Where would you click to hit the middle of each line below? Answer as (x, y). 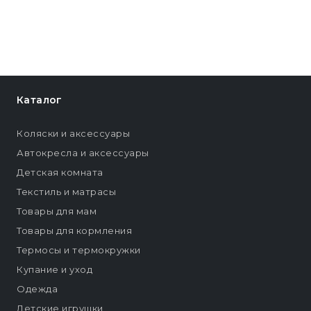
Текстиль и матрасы (66, 192)
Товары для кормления (74, 231)
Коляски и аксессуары (73, 134)
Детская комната (60, 173)
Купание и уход (54, 270)
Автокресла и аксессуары (83, 153)
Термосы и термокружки (79, 250)
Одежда (37, 289)
